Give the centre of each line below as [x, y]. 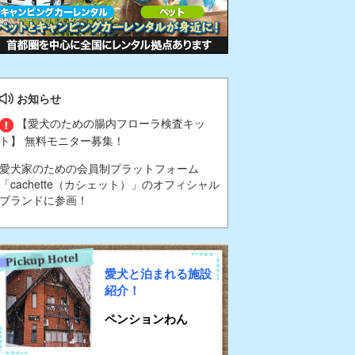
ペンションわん [146, 318]
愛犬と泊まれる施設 [158, 273]
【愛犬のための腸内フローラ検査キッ [109, 123]
